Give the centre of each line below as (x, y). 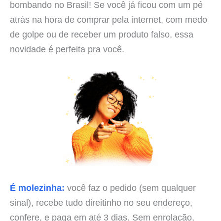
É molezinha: (37, 187)
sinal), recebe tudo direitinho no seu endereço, (101, 202)
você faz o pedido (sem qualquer (130, 187)
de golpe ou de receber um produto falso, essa (102, 35)
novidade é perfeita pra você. (67, 49)
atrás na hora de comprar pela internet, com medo (109, 20)
